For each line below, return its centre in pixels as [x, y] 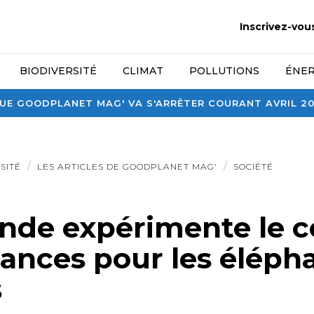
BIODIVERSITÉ [59, 71]
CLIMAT [143, 71]
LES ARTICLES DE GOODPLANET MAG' [127, 166]
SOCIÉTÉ [253, 166]
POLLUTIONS [224, 71]
